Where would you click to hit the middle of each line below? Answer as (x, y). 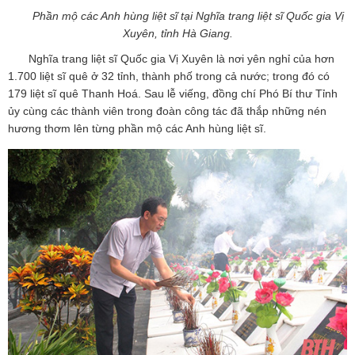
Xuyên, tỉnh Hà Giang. (177, 33)
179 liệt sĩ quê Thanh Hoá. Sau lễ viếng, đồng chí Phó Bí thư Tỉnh (173, 93)
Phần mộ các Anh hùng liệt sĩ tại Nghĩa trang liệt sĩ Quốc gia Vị (188, 15)
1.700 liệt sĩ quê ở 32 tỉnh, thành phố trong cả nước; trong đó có (169, 76)
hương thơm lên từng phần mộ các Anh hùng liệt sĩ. (137, 128)
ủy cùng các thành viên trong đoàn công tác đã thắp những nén (167, 111)
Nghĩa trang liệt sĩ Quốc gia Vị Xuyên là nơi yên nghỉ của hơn (181, 58)
